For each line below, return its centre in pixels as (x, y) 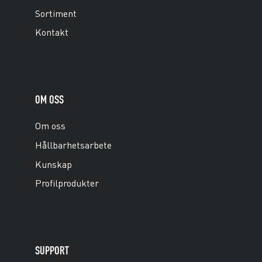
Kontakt (52, 32)
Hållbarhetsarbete (73, 144)
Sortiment (56, 13)
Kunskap (54, 164)
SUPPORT (52, 250)
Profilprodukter (67, 183)
